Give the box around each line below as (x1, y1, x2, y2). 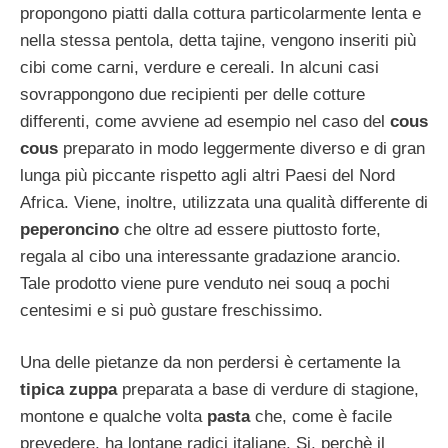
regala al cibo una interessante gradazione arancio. (20, 246, 401, 266)
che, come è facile (250, 407, 392, 427)
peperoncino (20, 219, 119, 239)
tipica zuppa (20, 380, 117, 400)
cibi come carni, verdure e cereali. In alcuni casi (20, 57, 379, 77)
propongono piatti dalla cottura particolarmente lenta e (20, 3, 421, 23)
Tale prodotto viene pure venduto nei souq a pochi (20, 273, 390, 293)
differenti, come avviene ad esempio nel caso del (20, 111, 390, 131)
